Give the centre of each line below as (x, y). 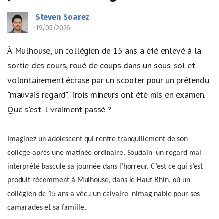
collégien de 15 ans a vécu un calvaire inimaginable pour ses (104, 194)
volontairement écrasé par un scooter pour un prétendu (108, 80)
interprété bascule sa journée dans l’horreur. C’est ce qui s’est (105, 166)
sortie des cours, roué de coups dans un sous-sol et (101, 65)
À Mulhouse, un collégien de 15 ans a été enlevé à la (104, 51)
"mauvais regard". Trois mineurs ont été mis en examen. (106, 95)
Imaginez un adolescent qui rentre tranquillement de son (98, 139)
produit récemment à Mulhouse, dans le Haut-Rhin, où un (99, 180)
